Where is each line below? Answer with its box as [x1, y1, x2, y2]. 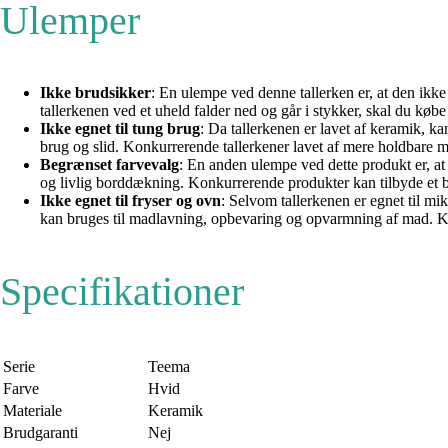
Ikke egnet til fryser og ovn [40, 192, 221, 210]
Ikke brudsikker [40, 84, 151, 102]
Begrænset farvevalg [40, 156, 179, 174]
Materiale [3, 402, 62, 420]
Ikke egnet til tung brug [40, 120, 200, 138]
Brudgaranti [3, 424, 78, 442]
